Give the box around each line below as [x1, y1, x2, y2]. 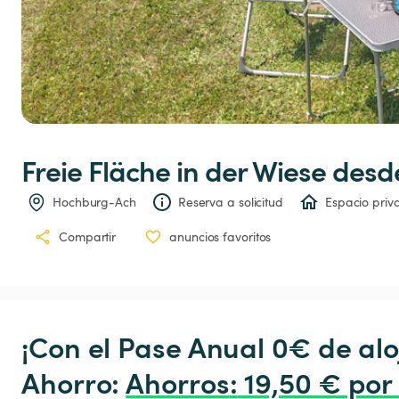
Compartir [59, 228, 117, 246]
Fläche [88, 150, 170, 191]
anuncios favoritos [169, 228, 272, 246]
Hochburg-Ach [53, 193, 136, 211]
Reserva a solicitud [177, 193, 283, 211]
